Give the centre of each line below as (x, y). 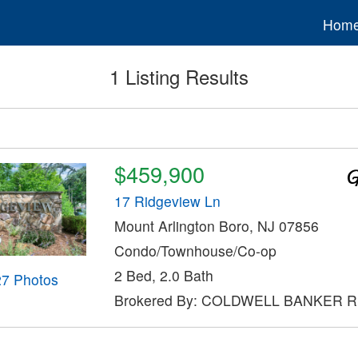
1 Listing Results (179, 77)
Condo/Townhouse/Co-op (195, 251)
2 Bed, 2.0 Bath (163, 276)
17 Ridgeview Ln (167, 201)
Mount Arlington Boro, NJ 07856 (216, 226)
